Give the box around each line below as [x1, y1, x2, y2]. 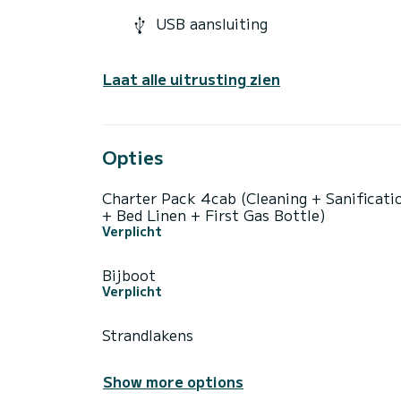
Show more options [103, 370, 243, 392]
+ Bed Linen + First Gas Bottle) [102, 203, 326, 226]
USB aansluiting [156, 13, 268, 35]
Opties [102, 143, 163, 170]
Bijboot [102, 263, 156, 286]
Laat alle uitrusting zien [103, 67, 280, 90]
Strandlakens [102, 323, 193, 346]
